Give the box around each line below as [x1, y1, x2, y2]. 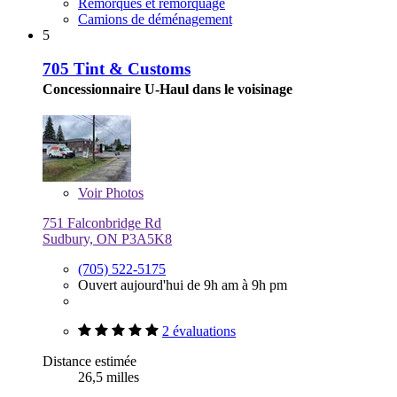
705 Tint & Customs [43, 59, 191, 79]
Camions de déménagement [78, 11, 232, 27]
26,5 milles [78, 370, 139, 385]
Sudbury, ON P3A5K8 [43, 231, 172, 247]
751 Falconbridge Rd [43, 215, 161, 231]
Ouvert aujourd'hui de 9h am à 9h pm [78, 277, 287, 293]
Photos [102, 185, 144, 201]
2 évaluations [162, 323, 236, 339]
